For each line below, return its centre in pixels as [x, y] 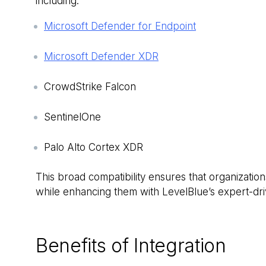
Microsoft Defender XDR [101, 57]
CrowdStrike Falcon [90, 87]
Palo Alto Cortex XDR [94, 148]
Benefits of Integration [131, 246]
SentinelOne [72, 117]
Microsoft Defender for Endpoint [120, 26]
